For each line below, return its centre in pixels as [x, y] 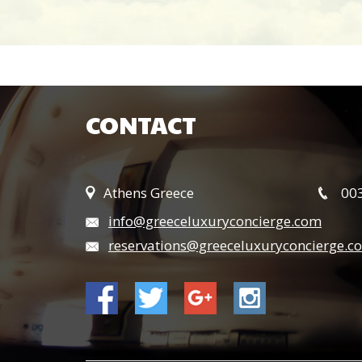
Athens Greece [149, 193]
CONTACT [141, 124]
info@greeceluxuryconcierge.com [215, 221]
